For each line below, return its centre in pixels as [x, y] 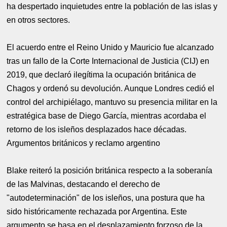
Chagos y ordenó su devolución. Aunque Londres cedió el [111, 88]
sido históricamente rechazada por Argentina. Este [97, 211]
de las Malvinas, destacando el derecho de [84, 184]
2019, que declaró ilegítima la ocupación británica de [102, 74]
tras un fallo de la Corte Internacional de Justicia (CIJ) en [108, 61]
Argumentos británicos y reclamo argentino [84, 143]
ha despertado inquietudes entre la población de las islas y [112, 6]
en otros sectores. [39, 20]
